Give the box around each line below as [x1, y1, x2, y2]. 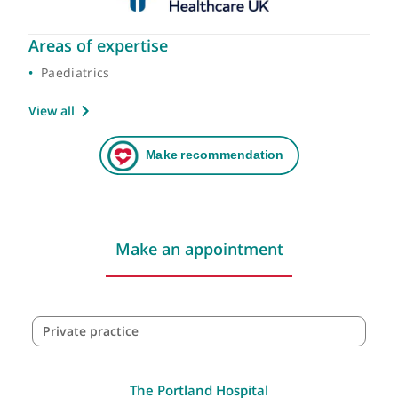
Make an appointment [127, 308, 314, 333]
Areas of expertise [31, 83, 187, 107]
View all [31, 157, 83, 178]
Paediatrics [44, 116, 123, 135]
